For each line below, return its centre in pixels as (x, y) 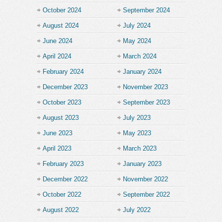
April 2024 (57, 56)
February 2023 (63, 164)
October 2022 (62, 194)
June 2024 (57, 41)
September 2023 (146, 102)
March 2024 (140, 56)
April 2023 (57, 148)
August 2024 (61, 25)
